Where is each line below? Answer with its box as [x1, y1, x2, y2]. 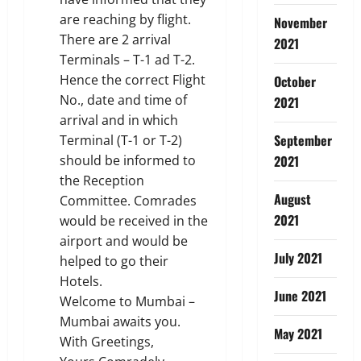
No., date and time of [60, 90, 187, 109]
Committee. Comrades [60, 191, 197, 210]
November [273, 12, 327, 32]
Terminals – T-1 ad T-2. [60, 50, 195, 68]
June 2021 [273, 285, 326, 305]
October [273, 71, 316, 91]
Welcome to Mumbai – [60, 292, 195, 310]
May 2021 [273, 323, 322, 343]
